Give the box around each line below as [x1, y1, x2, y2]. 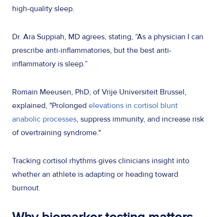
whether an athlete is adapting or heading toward [12, 169, 178, 179]
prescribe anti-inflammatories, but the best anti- [12, 45, 171, 55]
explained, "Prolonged [12, 100, 87, 110]
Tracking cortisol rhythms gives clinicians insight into [12, 155, 189, 166]
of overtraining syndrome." [12, 127, 103, 138]
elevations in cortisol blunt [87, 100, 178, 110]
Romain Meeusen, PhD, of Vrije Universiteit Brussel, [12, 87, 186, 97]
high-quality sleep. [12, 3, 77, 14]
